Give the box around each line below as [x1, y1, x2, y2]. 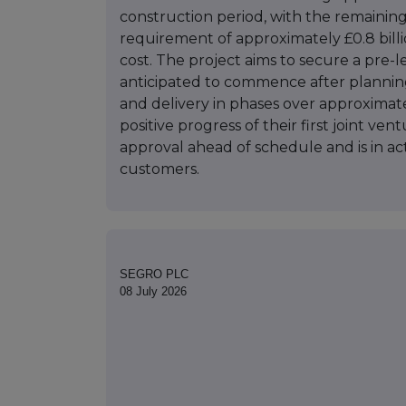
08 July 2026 [120, 285, 187, 299]
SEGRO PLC [120, 267, 188, 282]
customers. [120, 160, 199, 179]
